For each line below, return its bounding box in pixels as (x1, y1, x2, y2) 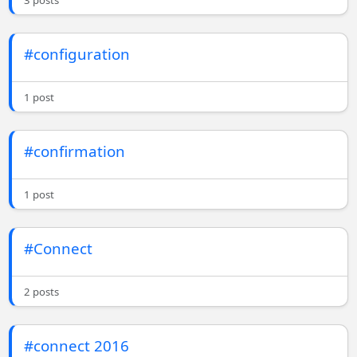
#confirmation (24, 141, 126, 162)
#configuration (24, 44, 131, 65)
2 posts (24, 284, 60, 300)
